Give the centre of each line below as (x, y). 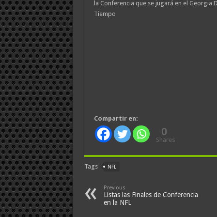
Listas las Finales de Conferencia (151, 194)
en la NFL (117, 202)
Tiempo (105, 14)
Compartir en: (116, 118)
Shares (165, 139)
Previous (114, 187)
